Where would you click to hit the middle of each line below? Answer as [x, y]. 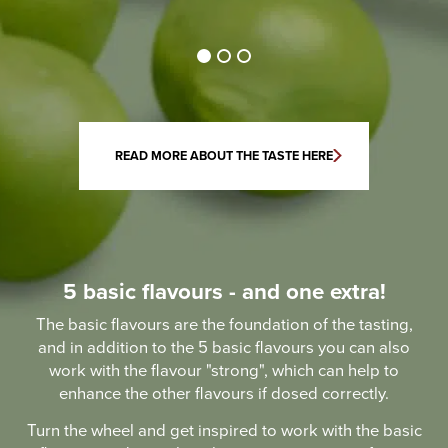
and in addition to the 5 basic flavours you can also [224, 348]
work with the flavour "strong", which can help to [224, 371]
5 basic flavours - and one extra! [224, 291]
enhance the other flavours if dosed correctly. [224, 394]
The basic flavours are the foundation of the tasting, [224, 325]
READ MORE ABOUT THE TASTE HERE [224, 155]
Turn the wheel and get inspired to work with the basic [224, 431]
